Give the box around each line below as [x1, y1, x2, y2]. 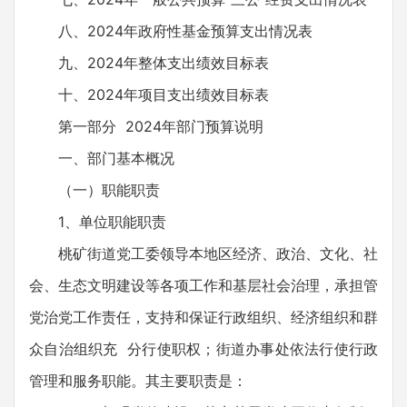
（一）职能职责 [29, 181, 160, 199]
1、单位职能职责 [29, 213, 166, 231]
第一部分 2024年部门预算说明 [29, 117, 263, 135]
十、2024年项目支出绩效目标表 [29, 85, 269, 104]
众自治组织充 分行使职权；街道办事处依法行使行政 [29, 340, 378, 358]
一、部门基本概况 [29, 149, 174, 167]
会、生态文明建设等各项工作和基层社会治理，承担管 [29, 276, 378, 294]
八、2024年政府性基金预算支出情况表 [29, 22, 313, 40]
